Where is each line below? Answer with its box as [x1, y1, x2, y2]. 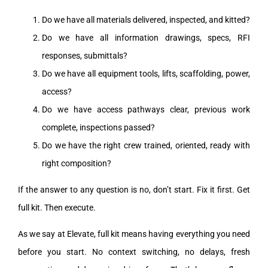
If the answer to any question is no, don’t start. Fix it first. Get [18, 184, 250, 194]
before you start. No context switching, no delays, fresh [18, 246, 250, 257]
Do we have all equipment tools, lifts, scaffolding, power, [42, 68, 250, 78]
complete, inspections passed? [42, 122, 155, 132]
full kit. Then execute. [18, 202, 96, 212]
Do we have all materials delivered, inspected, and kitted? [42, 14, 250, 25]
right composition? [42, 158, 111, 168]
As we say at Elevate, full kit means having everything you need [18, 229, 250, 239]
